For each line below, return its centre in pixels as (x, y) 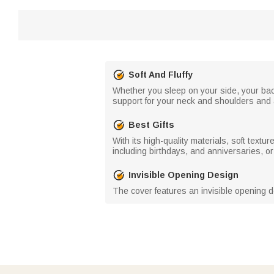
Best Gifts (151, 124)
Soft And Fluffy (161, 74)
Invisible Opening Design (183, 175)
